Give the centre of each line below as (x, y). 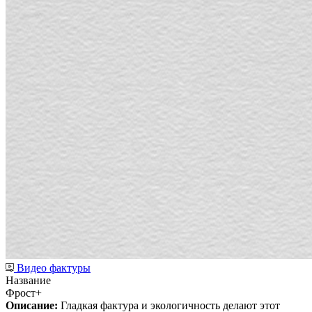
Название (28, 280)
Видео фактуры (54, 267)
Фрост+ (24, 292)
